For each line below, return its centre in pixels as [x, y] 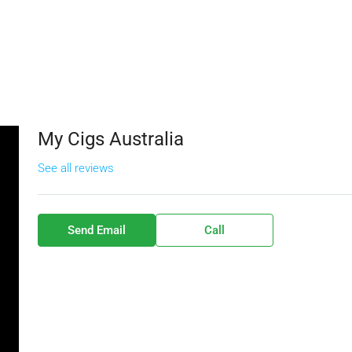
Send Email [96, 230]
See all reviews [75, 168]
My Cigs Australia [110, 139]
